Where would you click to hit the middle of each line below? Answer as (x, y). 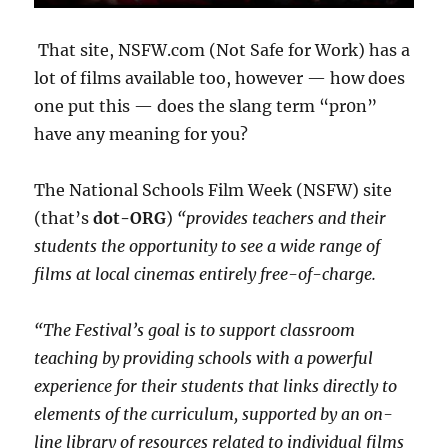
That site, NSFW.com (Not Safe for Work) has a (222, 49)
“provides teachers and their (282, 217)
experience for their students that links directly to (216, 385)
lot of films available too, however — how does (220, 77)
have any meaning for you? (141, 133)
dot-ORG (128, 217)
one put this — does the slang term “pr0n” (206, 105)
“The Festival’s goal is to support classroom (195, 329)
